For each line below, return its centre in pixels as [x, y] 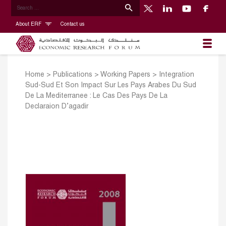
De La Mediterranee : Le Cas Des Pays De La [96, 96]
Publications [73, 75]
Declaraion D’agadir [57, 107]
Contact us [72, 24]
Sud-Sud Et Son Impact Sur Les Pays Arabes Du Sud [111, 86]
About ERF [29, 24]
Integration [177, 75]
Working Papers [125, 75]
